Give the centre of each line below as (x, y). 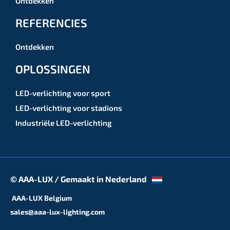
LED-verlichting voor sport (63, 93)
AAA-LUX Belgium (41, 198)
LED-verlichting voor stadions (69, 108)
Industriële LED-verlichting (64, 123)
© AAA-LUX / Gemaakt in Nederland (79, 179)
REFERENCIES (51, 23)
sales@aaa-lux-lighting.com (57, 212)
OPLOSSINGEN (53, 69)
